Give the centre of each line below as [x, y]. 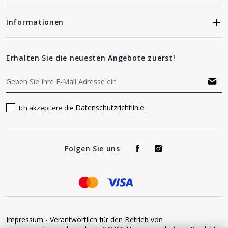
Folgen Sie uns [92, 149]
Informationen [35, 22]
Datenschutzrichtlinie [110, 108]
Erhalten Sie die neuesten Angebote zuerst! [91, 58]
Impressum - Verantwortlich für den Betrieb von [84, 220]
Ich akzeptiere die [47, 108]
